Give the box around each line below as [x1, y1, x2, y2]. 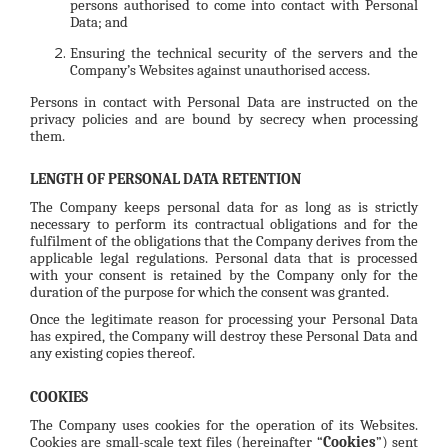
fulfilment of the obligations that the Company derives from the [30, 231, 418, 250]
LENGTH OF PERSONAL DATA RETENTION [30, 170, 301, 189]
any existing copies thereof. [30, 344, 195, 363]
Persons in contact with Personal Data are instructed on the [30, 92, 418, 111]
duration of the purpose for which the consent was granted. [30, 282, 389, 301]
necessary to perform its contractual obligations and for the [30, 214, 418, 233]
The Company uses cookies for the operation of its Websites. [30, 415, 418, 434]
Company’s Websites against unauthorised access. [70, 60, 370, 79]
